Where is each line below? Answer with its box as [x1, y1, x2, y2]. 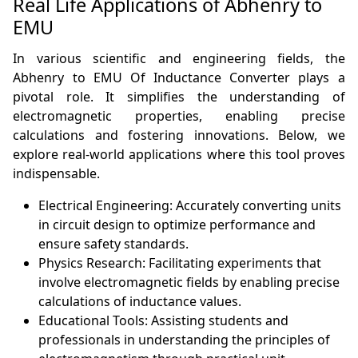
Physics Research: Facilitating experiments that [38, 254, 322, 272]
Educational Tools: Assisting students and [38, 312, 289, 330]
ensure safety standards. [38, 235, 189, 253]
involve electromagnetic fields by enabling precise [38, 273, 340, 292]
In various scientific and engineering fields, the [13, 50, 345, 68]
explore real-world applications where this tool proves [13, 145, 345, 164]
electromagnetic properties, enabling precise [13, 107, 345, 125]
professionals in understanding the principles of [38, 331, 331, 349]
